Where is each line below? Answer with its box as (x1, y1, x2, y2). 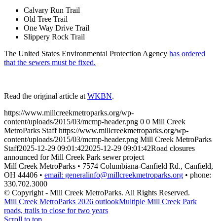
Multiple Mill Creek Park (119, 197, 197, 206)
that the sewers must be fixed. (4, 58, 96, 67)
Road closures (151, 144, 195, 152)
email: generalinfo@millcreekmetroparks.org (44, 170, 183, 179)
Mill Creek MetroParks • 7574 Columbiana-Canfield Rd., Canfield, (4, 161, 213, 170)
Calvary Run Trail (24, 5, 80, 14)
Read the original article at (4, 91, 87, 100)
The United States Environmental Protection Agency (4, 49, 169, 58)
